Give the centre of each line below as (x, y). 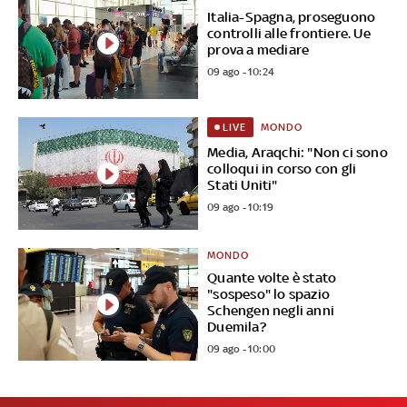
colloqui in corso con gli (282, 169)
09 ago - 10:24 (241, 71)
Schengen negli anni (271, 311)
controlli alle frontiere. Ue (289, 33)
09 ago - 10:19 (241, 208)
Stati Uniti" (243, 185)
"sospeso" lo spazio (269, 294)
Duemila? (237, 327)
